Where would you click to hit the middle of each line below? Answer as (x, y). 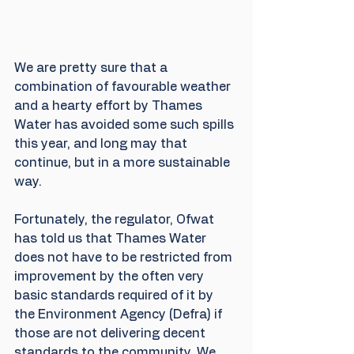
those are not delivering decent (111, 334)
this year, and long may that (102, 144)
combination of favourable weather (124, 87)
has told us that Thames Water (112, 239)
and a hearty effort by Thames (110, 106)
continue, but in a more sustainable (124, 163)
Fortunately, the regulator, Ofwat (116, 220)
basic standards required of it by (115, 296)
